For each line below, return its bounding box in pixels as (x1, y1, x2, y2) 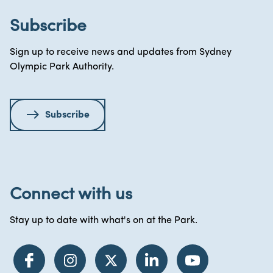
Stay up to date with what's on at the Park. (10, 216, 197, 225)
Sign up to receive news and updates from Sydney (10, 48, 232, 57)
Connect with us (10, 186, 132, 204)
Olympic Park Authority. (10, 62, 114, 72)
